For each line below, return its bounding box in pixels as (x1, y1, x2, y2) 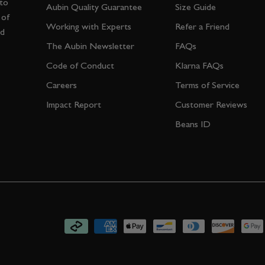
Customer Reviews (175, 99, 247, 111)
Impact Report (46, 99, 101, 111)
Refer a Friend (175, 21, 230, 33)
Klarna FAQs (175, 60, 224, 72)
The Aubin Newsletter (46, 40, 134, 52)
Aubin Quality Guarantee (46, 1, 142, 13)
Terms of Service (175, 79, 240, 91)
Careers (46, 79, 77, 91)
